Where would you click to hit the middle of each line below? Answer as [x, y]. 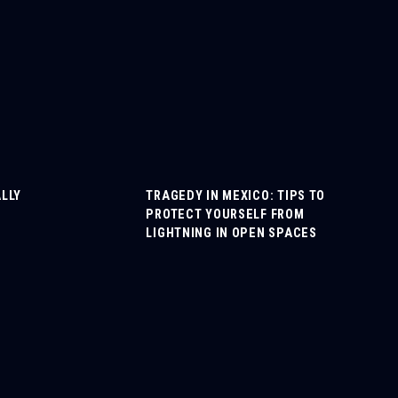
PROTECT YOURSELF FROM [225, 215]
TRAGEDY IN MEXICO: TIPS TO [236, 196]
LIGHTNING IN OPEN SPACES [231, 233]
